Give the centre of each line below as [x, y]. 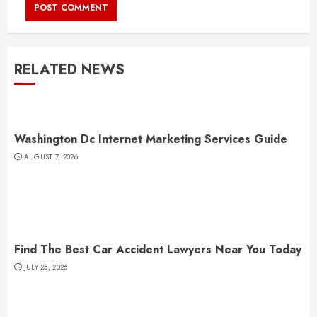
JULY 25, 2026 [46, 267]
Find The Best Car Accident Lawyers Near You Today [158, 249]
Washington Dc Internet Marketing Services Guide [151, 139]
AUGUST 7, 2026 [51, 157]
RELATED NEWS [69, 70]
